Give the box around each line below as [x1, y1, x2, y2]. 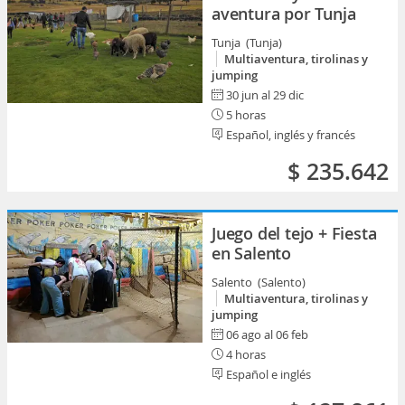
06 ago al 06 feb [226, 326, 308, 343]
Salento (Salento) [212, 274, 308, 290]
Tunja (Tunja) [212, 34, 285, 51]
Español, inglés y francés [223, 127, 355, 143]
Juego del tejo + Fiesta [212, 222, 377, 244]
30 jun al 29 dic [226, 87, 304, 103]
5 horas [223, 107, 266, 123]
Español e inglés [223, 366, 311, 382]
